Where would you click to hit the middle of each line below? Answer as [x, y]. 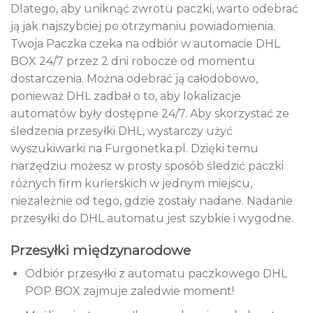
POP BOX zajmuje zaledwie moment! [129, 291]
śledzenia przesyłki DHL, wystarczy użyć [122, 131]
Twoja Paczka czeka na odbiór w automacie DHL [145, 43]
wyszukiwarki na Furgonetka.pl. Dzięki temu [134, 148]
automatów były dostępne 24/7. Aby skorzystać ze [150, 113]
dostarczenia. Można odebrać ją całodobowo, [134, 78]
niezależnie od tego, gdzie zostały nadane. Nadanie [152, 201]
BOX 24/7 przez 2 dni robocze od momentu [133, 61]
